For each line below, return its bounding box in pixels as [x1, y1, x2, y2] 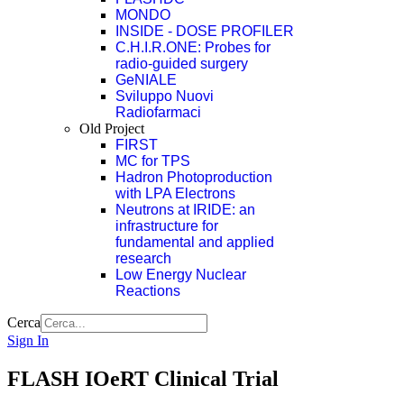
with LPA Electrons [115, 186, 235, 201]
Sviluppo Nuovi [115, 88, 214, 104]
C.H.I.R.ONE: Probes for [115, 40, 271, 55]
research [115, 251, 171, 266]
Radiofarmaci [115, 105, 201, 120]
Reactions [115, 283, 180, 298]
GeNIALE [115, 72, 177, 87]
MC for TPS [115, 153, 190, 169]
